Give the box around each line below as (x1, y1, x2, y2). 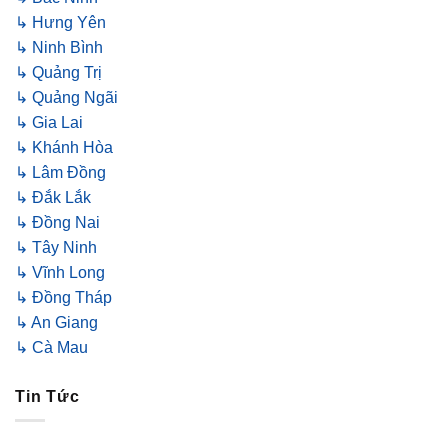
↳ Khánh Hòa (15, 138, 113, 156)
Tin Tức (15, 387, 80, 405)
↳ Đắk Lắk (15, 188, 91, 206)
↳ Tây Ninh (15, 238, 97, 256)
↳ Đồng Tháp (15, 288, 112, 306)
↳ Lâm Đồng (15, 163, 106, 181)
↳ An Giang (15, 313, 98, 331)
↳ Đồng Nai (15, 213, 100, 231)
